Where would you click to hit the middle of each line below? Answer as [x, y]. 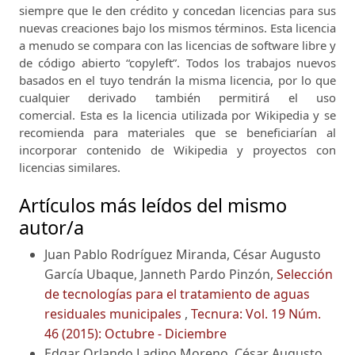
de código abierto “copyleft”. [103, 63]
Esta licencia [303, 28]
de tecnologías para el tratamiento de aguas [177, 294]
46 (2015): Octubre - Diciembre [136, 334]
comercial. [50, 115]
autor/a [52, 228]
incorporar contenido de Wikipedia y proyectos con [177, 150]
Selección [305, 275]
